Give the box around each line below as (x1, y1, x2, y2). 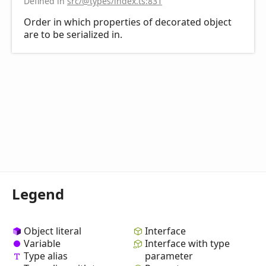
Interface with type (145, 236, 230, 250)
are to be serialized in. (24, 27, 122, 41)
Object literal (24, 224, 81, 237)
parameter (145, 249, 193, 263)
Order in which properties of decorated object (24, 15, 232, 28)
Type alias (24, 249, 68, 263)
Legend (12, 183, 64, 204)
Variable (24, 236, 61, 250)
